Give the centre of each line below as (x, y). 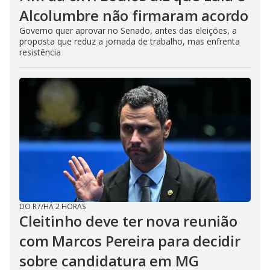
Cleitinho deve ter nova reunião (128, 221)
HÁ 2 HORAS (64, 207)
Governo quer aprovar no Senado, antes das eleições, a (128, 31)
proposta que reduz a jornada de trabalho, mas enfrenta (130, 42)
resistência (40, 52)
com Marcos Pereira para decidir (130, 241)
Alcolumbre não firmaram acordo (134, 16)
